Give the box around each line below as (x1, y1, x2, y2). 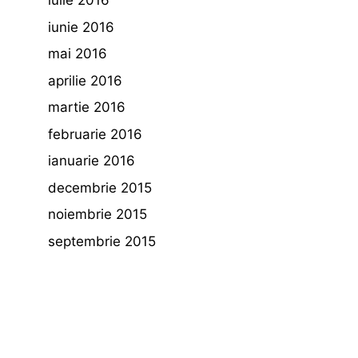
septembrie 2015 (48, 233, 156, 249)
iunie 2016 (48, 18, 114, 35)
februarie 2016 (48, 125, 142, 142)
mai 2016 (48, 46, 107, 62)
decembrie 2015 (48, 179, 152, 196)
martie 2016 (48, 99, 125, 115)
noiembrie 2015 (48, 206, 147, 222)
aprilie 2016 (48, 72, 122, 89)
